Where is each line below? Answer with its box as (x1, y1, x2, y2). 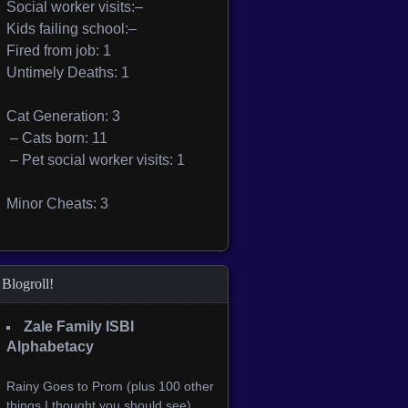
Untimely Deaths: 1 (6, 65, 129, 80)
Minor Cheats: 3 (6, 196, 108, 211)
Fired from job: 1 (6, 43, 111, 58)
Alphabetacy (6, 339, 94, 354)
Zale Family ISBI (24, 319, 135, 334)
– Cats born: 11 (6, 130, 107, 146)
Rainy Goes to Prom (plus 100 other (6, 378, 214, 393)
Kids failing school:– (6, 21, 137, 36)
